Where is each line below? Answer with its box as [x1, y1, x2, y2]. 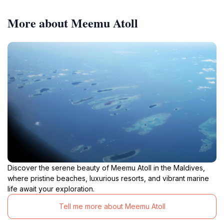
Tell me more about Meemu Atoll [58, 202, 165, 211]
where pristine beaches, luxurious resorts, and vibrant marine [7, 173, 209, 182]
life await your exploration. [7, 184, 94, 193]
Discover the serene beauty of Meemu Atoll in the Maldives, [7, 163, 205, 172]
